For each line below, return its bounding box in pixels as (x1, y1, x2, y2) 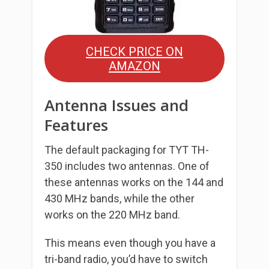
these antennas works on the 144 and (44, 176, 223, 189)
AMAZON (109, 58, 160, 73)
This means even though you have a (44, 237, 216, 250)
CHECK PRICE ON (86, 44, 183, 59)
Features (44, 114, 108, 136)
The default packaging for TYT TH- (44, 144, 209, 157)
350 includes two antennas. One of (44, 160, 210, 173)
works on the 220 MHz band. (44, 208, 183, 222)
